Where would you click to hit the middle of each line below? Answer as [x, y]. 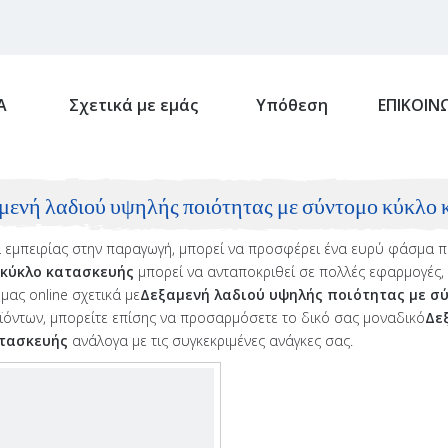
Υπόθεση [291, 105]
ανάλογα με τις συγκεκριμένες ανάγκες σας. [210, 340]
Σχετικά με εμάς [133, 105]
